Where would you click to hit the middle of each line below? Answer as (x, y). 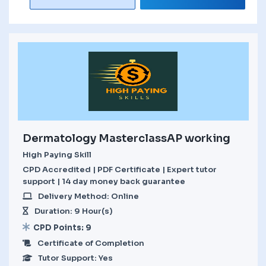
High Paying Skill (57, 154)
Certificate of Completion (91, 243)
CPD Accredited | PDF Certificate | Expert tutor (120, 169)
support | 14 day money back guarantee (104, 181)
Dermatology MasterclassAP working (126, 138)
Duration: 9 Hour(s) (74, 211)
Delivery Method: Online (88, 196)
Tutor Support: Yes (75, 258)
